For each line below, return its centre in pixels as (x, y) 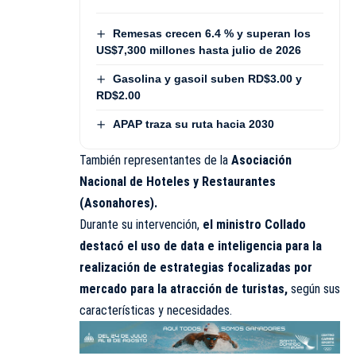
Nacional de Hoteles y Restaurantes (178, 182)
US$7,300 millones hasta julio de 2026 (199, 50)
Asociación (261, 161)
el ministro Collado (254, 225)
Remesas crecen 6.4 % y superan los (211, 33)
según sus (314, 289)
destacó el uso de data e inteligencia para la (201, 246)
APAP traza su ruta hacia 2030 (193, 124)
